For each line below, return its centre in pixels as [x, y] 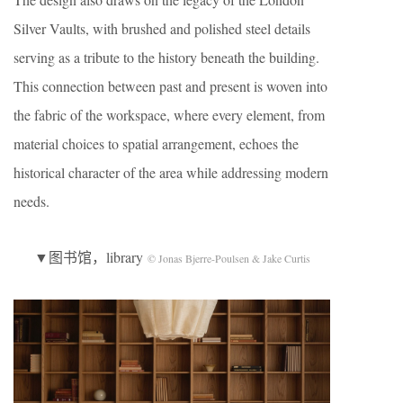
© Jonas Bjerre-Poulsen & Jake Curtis [228, 259]
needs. [31, 201]
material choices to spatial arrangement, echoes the [156, 144]
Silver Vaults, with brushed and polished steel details [162, 29]
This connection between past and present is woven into [170, 86]
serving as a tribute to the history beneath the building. [166, 58]
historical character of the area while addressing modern [171, 173]
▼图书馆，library [90, 257]
